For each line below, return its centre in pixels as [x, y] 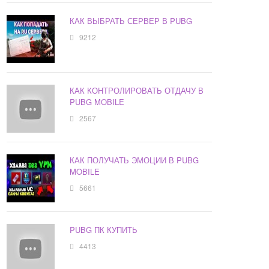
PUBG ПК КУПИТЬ [104, 230]
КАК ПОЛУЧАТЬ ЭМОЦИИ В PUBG [134, 160]
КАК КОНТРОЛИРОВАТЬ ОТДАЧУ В [137, 91]
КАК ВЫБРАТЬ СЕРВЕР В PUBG [131, 21]
